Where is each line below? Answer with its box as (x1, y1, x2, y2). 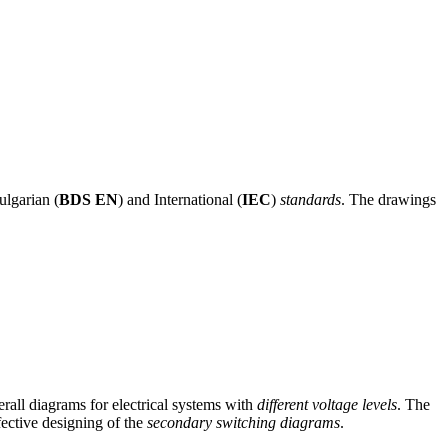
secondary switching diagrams (147, 413, 340, 431)
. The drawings (341, 190, 436, 208)
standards (280, 190, 341, 208)
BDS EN (59, 190, 118, 208)
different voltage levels (257, 395, 397, 413)
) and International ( (118, 190, 242, 208)
